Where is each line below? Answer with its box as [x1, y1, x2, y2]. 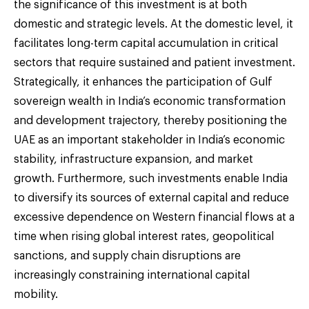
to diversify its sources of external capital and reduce [14, 192, 289, 203]
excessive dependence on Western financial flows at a [14, 211, 295, 223]
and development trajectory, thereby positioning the [14, 114, 287, 126]
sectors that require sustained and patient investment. [14, 57, 295, 68]
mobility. [14, 288, 58, 300]
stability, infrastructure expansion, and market [14, 153, 253, 165]
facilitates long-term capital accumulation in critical [14, 37, 278, 49]
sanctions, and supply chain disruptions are [14, 250, 241, 261]
